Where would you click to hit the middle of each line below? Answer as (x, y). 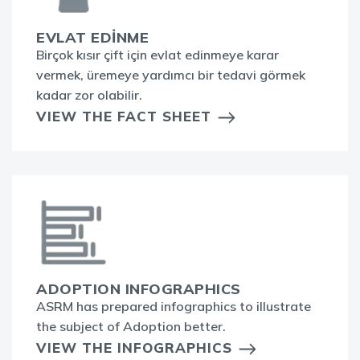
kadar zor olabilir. (89, 95)
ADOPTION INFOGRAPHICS (139, 289)
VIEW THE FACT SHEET (124, 117)
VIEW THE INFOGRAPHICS (134, 348)
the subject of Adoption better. (131, 327)
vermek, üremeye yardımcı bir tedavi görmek (171, 75)
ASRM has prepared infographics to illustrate (174, 307)
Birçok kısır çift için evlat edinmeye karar (157, 55)
